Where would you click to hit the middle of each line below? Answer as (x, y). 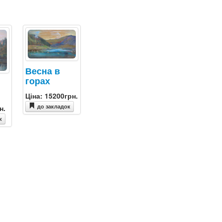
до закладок (54, 107)
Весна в (43, 71)
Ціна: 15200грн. (52, 96)
